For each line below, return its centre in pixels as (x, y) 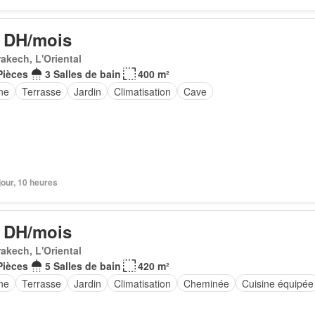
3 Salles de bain (83, 74)
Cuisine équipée (277, 283)
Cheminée (206, 283)
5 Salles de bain (83, 266)
